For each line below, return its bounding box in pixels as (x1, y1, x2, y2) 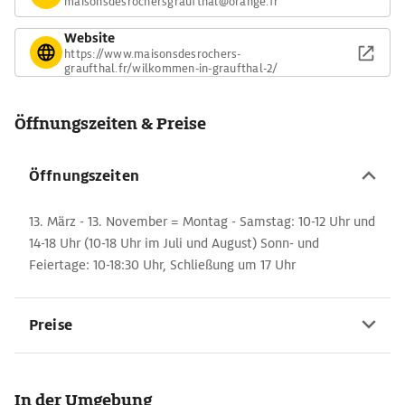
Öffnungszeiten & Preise (14, 113, 206, 134)
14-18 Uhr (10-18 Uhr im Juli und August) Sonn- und (29, 235, 319, 251)
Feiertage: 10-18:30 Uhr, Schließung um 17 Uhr (29, 257, 296, 273)
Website (64, 29, 115, 46)
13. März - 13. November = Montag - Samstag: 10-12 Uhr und (29, 213, 375, 230)
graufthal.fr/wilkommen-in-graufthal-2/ (64, 60, 278, 76)
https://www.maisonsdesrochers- (64, 45, 241, 61)
